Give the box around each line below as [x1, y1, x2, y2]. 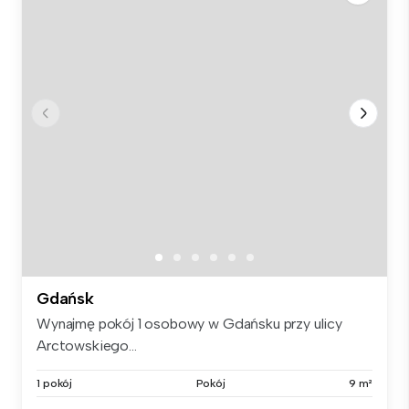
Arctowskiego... [37, 337, 137, 355]
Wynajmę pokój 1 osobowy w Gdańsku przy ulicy [37, 315, 342, 333]
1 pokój [37, 377, 73, 391]
